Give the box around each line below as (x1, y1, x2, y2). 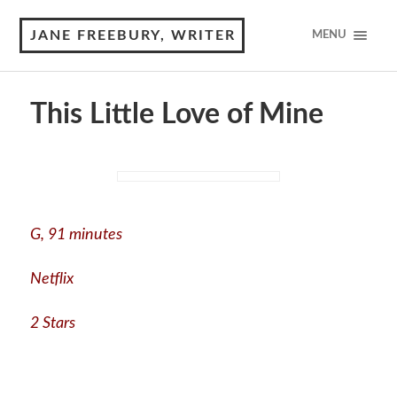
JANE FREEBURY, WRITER (30, 28, 237, 43)
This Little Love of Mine (29, 101, 323, 128)
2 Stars (29, 315, 75, 331)
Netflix (29, 270, 74, 287)
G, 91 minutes (29, 227, 122, 243)
